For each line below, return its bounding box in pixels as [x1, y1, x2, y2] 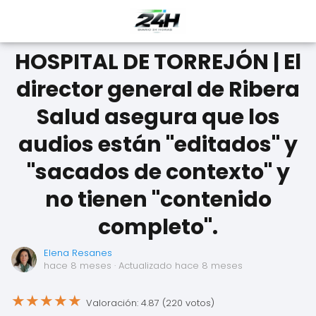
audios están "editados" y [18, 130, 298, 159]
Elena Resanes [44, 246, 112, 260]
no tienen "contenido [44, 185, 272, 214]
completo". [98, 212, 218, 242]
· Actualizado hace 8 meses [111, 259, 243, 272]
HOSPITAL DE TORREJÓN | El [15, 47, 301, 77]
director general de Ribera [16, 75, 300, 104]
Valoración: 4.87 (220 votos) [86, 296, 214, 310]
